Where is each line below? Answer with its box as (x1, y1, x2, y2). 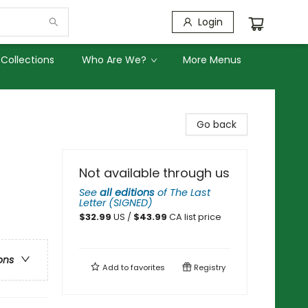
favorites (131, 262, 165, 273)
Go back (197, 118, 236, 131)
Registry (192, 262, 225, 273)
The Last (170, 186, 210, 199)
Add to (100, 262, 131, 273)
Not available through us (79, 164, 230, 181)
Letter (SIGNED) (79, 196, 153, 210)
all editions (100, 186, 155, 199)
